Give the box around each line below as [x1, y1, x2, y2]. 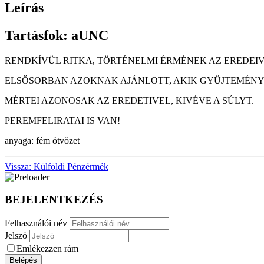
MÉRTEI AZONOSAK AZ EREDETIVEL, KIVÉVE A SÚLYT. [5, 95, 254, 105]
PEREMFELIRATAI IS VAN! [5, 115, 120, 126]
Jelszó [5, 230, 29, 241]
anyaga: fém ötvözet [5, 135, 80, 146]
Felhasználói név [5, 218, 67, 229]
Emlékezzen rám [16, 243, 78, 254]
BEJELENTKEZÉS [5, 193, 103, 206]
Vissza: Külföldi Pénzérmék [5, 161, 108, 171]
